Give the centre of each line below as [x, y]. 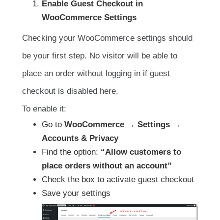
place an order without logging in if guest [96, 73]
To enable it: [44, 109]
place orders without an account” [107, 165]
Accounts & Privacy [80, 138]
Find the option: [71, 152]
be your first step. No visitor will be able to [100, 55]
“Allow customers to [141, 152]
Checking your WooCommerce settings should [107, 38]
